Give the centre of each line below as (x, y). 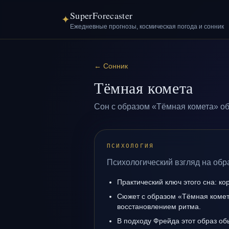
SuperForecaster (101, 15)
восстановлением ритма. (159, 207)
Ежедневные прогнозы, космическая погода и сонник (147, 27)
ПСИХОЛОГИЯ (131, 146)
